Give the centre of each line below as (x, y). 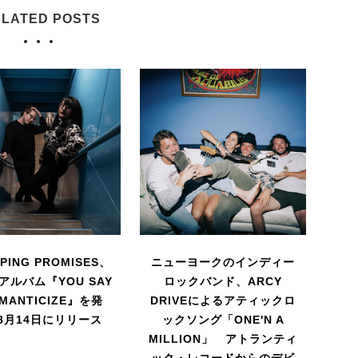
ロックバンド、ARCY (223, 281)
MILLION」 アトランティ (223, 338)
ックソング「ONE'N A (223, 319)
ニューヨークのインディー (223, 262)
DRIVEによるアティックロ (223, 300)
